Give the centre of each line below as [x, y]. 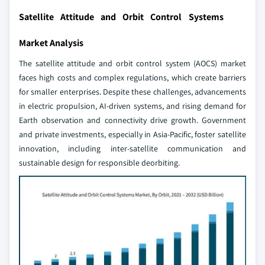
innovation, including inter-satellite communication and [132, 149]
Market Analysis [51, 43]
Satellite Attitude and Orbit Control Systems [121, 17]
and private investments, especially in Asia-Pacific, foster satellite [132, 135]
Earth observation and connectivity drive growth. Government [132, 120]
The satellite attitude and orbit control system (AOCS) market [132, 64]
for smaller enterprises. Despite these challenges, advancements [132, 92]
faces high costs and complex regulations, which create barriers [132, 78]
